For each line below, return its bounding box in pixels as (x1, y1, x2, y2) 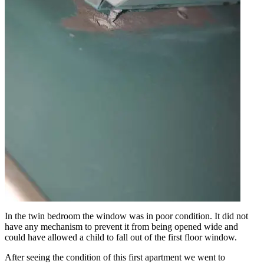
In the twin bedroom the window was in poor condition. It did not (5, 211, 248, 222)
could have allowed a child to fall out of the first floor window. (5, 232, 237, 243)
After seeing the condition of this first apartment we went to (5, 252, 225, 263)
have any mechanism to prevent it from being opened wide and (5, 222, 238, 232)
